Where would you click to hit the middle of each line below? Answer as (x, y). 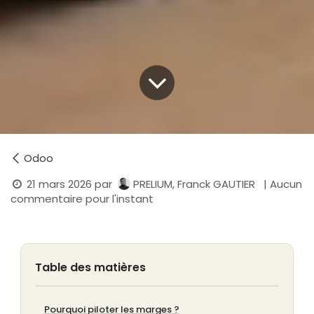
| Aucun (283, 184)
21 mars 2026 (60, 184)
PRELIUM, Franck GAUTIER (194, 184)
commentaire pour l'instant (82, 198)
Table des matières (90, 267)
